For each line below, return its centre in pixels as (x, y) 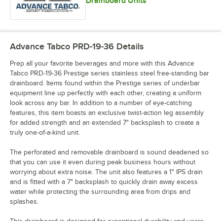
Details (129, 46)
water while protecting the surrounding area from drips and (100, 191)
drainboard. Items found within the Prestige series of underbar (105, 83)
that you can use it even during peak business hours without (103, 162)
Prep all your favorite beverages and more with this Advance (102, 63)
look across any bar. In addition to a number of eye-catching (101, 103)
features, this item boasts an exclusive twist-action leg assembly (107, 112)
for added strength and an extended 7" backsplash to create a (105, 122)
